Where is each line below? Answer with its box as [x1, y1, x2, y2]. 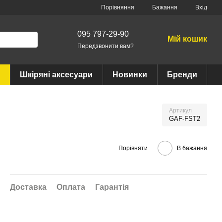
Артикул [169, 107, 192, 114]
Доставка [10, 183, 47, 191]
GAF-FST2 [169, 115, 200, 122]
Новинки [112, 70, 147, 79]
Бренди [167, 70, 197, 79]
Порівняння [101, 3, 134, 11]
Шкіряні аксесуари [20, 70, 93, 79]
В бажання [177, 144, 207, 152]
